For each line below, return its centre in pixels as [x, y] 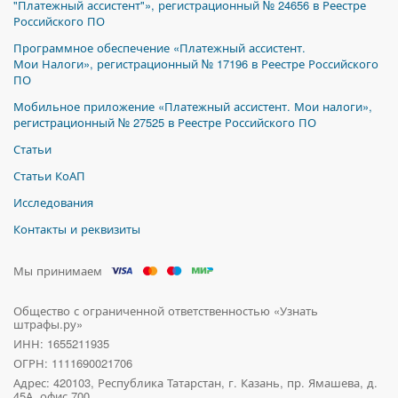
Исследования [53, 202]
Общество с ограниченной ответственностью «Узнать [166, 310]
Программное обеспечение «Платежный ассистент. [159, 48]
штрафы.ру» [48, 324]
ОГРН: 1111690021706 [73, 363]
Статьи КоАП [49, 175]
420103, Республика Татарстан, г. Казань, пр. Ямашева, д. [215, 382]
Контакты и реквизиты [77, 229]
